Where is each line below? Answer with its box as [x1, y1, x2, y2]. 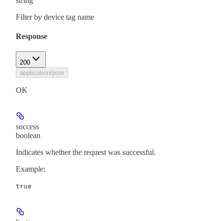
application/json [20, 69, 64, 77]
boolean [16, 131, 40, 140]
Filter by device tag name [16, 12, 94, 21]
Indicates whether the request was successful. [16, 148, 156, 157]
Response [16, 32, 47, 40]
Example [16, 165, 43, 174]
